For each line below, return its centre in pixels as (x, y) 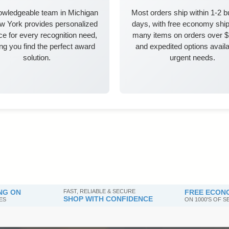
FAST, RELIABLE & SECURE (99, 191)
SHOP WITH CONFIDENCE (108, 199)
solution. (37, 57)
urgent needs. (192, 57)
